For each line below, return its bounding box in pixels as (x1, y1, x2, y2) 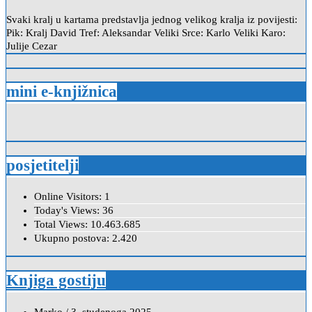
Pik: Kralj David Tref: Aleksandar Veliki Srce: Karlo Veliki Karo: (6, 26, 286, 38)
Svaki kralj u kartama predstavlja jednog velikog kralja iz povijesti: (6, 13, 297, 25)
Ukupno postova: (34, 233, 112, 244)
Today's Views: (34, 205, 102, 217)
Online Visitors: (34, 191, 104, 203)
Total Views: (34, 219, 91, 231)
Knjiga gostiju (6, 272, 106, 290)
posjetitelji (6, 156, 79, 174)
